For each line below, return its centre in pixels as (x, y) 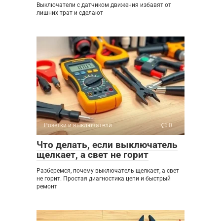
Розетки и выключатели (78, 126)
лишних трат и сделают (70, 13)
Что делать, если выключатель (107, 145)
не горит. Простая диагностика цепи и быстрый (104, 179)
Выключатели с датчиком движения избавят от (104, 5)
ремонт (47, 187)
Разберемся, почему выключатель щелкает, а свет (108, 171)
